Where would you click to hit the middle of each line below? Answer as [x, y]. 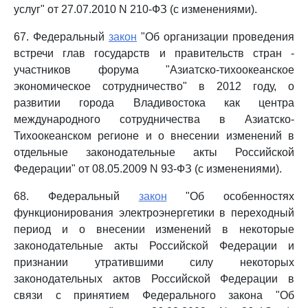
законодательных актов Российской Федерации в [154, 279]
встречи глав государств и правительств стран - [154, 53]
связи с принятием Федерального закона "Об [154, 295]
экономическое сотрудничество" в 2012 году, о [154, 86]
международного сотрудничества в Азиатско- [154, 119]
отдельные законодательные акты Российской [154, 152]
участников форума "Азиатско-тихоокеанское [154, 70]
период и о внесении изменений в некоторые [154, 229]
